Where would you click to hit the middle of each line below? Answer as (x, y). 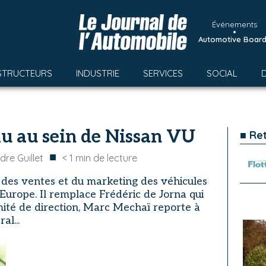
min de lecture (106, 158)
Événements (235, 24)
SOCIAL (222, 73)
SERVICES (163, 73)
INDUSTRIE (98, 73)
